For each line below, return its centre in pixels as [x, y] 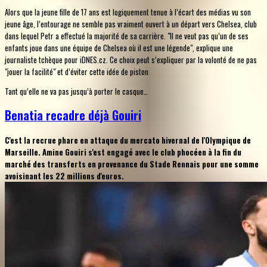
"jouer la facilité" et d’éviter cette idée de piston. [77, 71]
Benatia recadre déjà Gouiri [73, 115]
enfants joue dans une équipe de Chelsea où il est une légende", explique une [119, 47]
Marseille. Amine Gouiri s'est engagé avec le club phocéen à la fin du [123, 152]
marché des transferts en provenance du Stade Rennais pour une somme [132, 164]
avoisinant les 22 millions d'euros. [64, 176]
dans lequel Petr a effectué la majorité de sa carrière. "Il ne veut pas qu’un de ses [127, 35]
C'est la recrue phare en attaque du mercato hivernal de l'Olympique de [128, 140]
